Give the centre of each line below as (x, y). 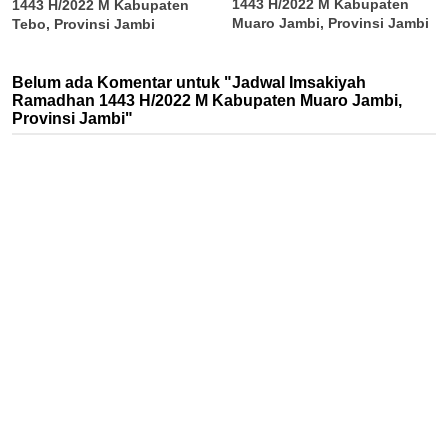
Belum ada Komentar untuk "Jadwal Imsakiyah (189, 82)
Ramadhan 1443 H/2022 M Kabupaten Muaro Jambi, (207, 100)
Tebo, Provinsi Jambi (83, 23)
